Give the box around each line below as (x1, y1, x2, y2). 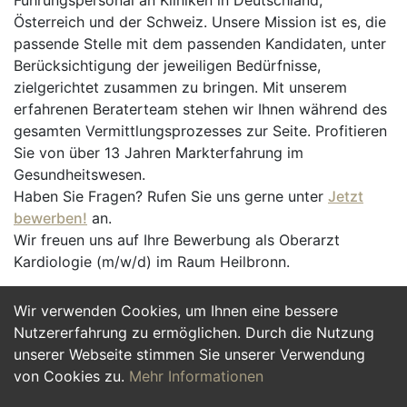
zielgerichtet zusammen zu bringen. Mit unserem (14, 78, 347, 96)
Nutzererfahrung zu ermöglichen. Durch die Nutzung (14, 323, 374, 342)
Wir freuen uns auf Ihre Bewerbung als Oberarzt (14, 231, 340, 249)
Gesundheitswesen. (14, 165, 145, 184)
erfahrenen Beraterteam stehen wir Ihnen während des (14, 100, 387, 118)
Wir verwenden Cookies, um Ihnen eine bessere (14, 302, 338, 320)
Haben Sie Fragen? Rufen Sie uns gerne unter (14, 187, 328, 205)
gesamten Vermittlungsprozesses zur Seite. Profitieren (14, 122, 387, 140)
